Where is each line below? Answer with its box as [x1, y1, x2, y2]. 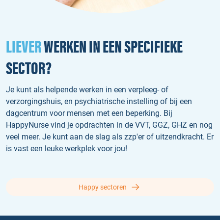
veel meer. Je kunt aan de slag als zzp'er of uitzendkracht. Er [6, 132, 214, 141]
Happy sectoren [79, 183, 127, 191]
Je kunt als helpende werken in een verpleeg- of [6, 84, 168, 94]
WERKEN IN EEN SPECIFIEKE [41, 37, 183, 57]
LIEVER [6, 37, 41, 57]
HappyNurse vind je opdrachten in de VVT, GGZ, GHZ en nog [6, 120, 213, 130]
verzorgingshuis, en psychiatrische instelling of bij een [6, 96, 192, 106]
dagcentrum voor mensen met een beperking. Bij [6, 108, 172, 118]
